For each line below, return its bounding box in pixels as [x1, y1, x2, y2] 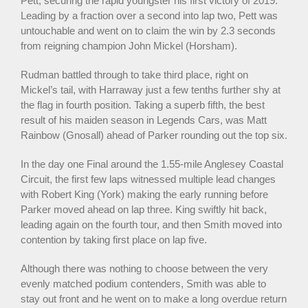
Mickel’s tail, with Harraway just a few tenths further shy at [21, 83, 280, 96]
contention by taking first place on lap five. [21, 233, 207, 245]
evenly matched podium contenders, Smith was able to [21, 277, 266, 289]
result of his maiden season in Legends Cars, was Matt [21, 113, 267, 126]
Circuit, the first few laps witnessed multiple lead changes [21, 173, 276, 185]
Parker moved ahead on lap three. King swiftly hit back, [21, 203, 267, 215]
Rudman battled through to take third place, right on [21, 68, 248, 80]
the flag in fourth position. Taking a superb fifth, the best [21, 98, 265, 111]
